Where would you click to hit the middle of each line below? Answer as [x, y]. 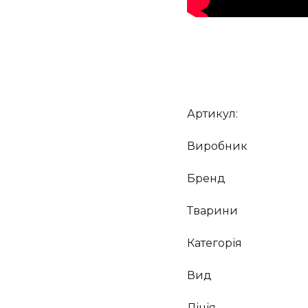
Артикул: [212, 113]
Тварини [212, 210]
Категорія [214, 243]
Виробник [217, 146]
